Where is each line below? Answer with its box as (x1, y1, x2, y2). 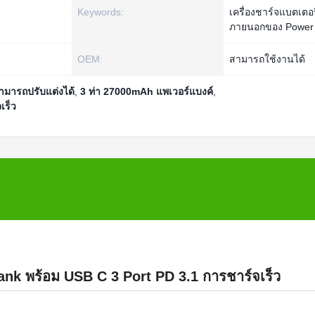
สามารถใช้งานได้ (229, 53, 305, 65)
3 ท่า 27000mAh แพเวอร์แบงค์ (80, 86, 213, 97)
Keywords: (77, 6, 124, 18)
